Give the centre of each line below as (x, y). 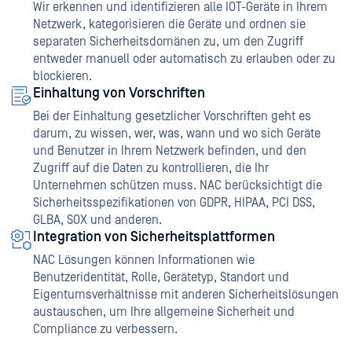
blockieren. (62, 77)
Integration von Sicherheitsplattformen (154, 237)
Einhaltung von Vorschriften (119, 93)
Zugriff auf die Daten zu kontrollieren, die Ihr (151, 169)
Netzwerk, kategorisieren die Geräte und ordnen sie (169, 25)
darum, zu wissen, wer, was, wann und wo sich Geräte (177, 134)
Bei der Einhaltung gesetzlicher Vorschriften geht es (172, 117)
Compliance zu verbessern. (105, 330)
